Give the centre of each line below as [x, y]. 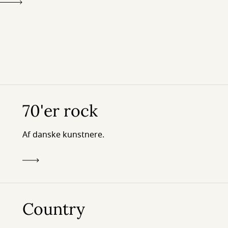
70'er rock [60, 111]
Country [54, 209]
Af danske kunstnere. [64, 135]
